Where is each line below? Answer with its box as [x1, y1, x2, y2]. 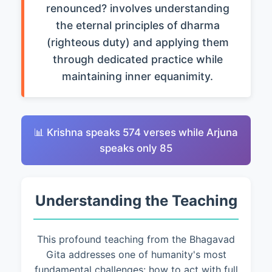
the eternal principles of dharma [55, 19, 220, 32]
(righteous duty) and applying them [46, 36, 229, 49]
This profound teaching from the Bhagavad [37, 233, 235, 245]
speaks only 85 [100, 142, 172, 154]
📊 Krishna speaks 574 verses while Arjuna [34, 126, 238, 138]
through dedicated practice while [52, 53, 223, 66]
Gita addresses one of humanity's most [46, 248, 226, 260]
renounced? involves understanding [46, 2, 229, 15]
